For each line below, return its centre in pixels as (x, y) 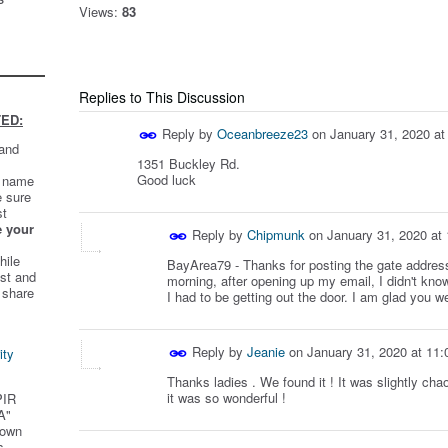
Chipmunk (276, 235)
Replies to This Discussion (162, 97)
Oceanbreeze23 (262, 133)
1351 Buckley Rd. (190, 164)
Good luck (166, 180)
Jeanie (266, 352)
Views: (98, 12)
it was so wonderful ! (226, 398)
